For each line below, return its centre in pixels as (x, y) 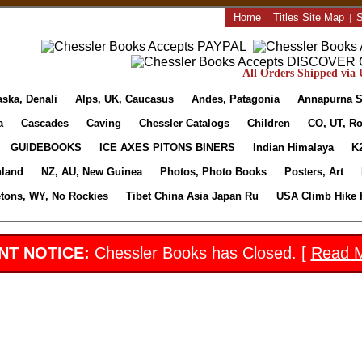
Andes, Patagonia (236, 99)
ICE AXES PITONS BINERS (167, 147)
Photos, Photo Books (213, 172)
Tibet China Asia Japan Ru (192, 196)
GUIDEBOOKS (46, 147)
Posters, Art (314, 172)
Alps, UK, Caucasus (124, 99)
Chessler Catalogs (184, 123)
